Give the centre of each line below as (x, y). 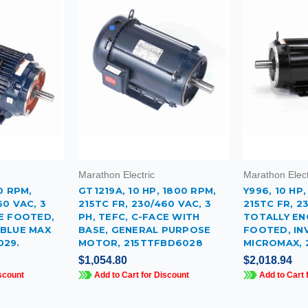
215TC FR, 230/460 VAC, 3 (145, 203)
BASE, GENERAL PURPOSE (145, 229)
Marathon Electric (117, 174)
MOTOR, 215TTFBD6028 (141, 242)
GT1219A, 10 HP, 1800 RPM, (147, 190)
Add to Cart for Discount (141, 275)
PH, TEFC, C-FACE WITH (139, 216)
